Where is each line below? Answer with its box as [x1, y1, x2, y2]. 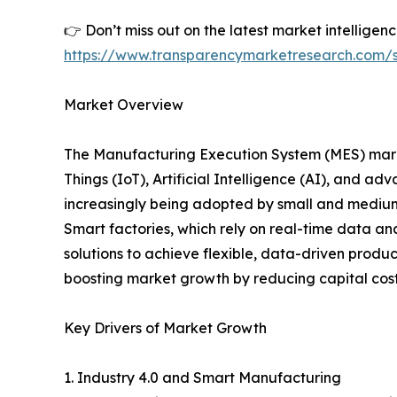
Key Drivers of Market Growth [64, 319, 267, 338]
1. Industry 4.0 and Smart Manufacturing [64, 369, 341, 387]
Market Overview [64, 96, 183, 114]
